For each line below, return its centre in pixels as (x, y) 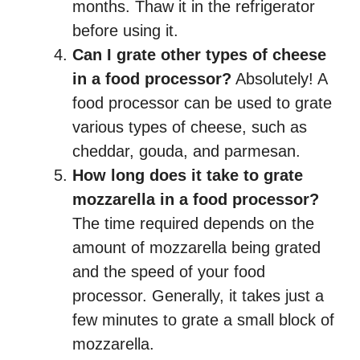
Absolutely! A (279, 79)
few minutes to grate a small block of (203, 320)
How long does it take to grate (188, 176)
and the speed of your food (169, 272)
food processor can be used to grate (202, 103)
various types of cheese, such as (190, 127)
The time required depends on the (193, 224)
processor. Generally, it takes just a (198, 296)
